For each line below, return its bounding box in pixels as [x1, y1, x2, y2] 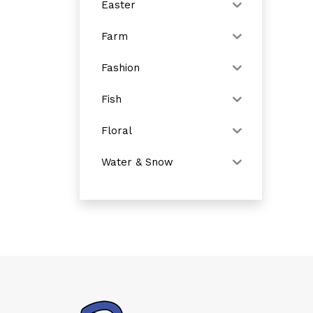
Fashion [101, 61, 140, 74]
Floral [101, 124, 132, 137]
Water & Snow [101, 155, 173, 168]
